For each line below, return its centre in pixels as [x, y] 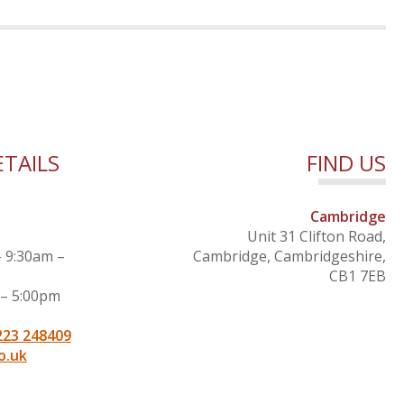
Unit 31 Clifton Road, [316, 236]
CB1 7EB [357, 275]
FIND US [346, 162]
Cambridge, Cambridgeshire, [289, 256]
